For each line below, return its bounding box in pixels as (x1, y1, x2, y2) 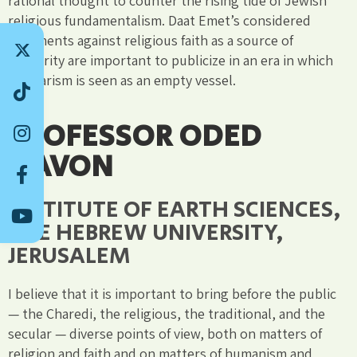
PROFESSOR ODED (8, 114, 261, 159)
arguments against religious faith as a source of (8, 30, 293, 49)
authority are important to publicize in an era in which (8, 50, 333, 69)
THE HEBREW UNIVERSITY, (8, 215, 284, 250)
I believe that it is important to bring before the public (8, 284, 336, 303)
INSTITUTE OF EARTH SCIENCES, (8, 192, 341, 227)
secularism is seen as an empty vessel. (8, 70, 236, 89)
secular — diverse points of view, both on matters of (8, 324, 322, 343)
